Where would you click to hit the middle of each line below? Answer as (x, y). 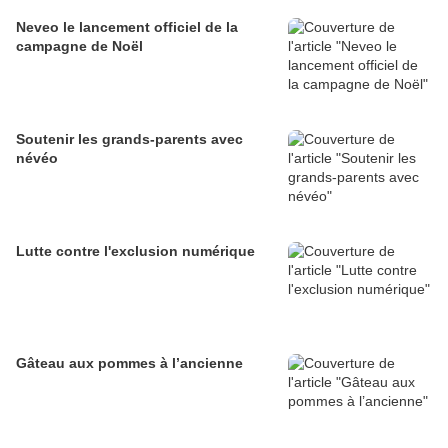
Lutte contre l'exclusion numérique (135, 251)
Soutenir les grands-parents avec (129, 139)
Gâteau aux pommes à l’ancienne (129, 363)
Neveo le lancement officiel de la (127, 27)
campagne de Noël (79, 46)
